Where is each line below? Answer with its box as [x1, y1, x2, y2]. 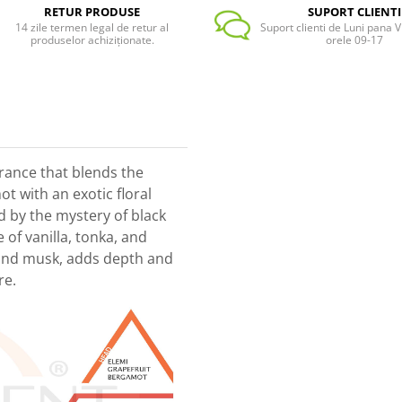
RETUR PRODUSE [44, 3, 141, 20]
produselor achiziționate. [30, 31, 154, 48]
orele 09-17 [326, 31, 384, 48]
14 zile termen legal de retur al [15, 19, 170, 35]
